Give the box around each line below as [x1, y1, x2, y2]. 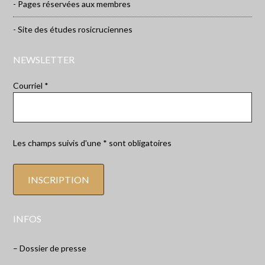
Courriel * [13, 80, 49, 91]
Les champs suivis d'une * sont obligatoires [13, 138, 172, 148]
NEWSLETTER [13, 54, 75, 66]
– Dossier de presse [13, 243, 87, 254]
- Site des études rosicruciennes [13, 24, 133, 35]
